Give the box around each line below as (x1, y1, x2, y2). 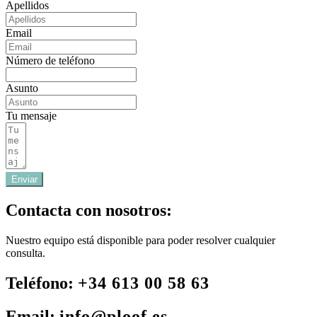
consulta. (6, 247, 45, 259)
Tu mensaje (6, 110, 57, 122)
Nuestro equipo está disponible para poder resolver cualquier (6, 234, 275, 246)
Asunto (6, 82, 38, 95)
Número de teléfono (6, 54, 95, 67)
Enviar (11, 174, 38, 185)
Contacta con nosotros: (6, 201, 172, 220)
